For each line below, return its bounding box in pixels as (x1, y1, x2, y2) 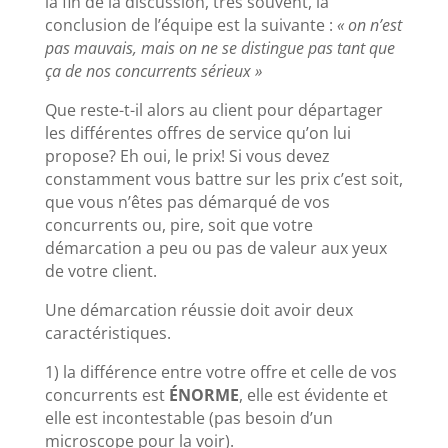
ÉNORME (168, 383, 239, 406)
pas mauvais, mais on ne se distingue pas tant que (44, 36, 395, 59)
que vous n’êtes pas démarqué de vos (44, 190, 330, 213)
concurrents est (44, 383, 169, 406)
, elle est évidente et (238, 383, 388, 406)
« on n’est (336, 13, 402, 36)
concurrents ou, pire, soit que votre (44, 213, 313, 236)
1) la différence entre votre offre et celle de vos (44, 360, 397, 383)
